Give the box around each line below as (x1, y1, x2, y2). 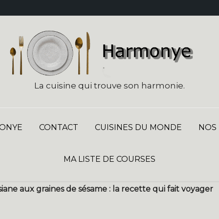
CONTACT (39, 123, 78, 132)
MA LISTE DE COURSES (64, 154, 155, 164)
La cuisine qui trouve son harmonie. (34, 81, 185, 91)
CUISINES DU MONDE (94, 123, 182, 132)
